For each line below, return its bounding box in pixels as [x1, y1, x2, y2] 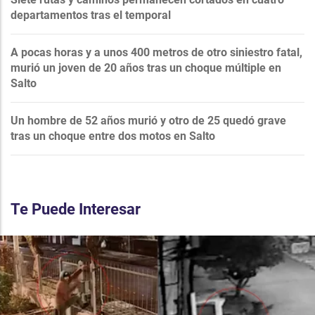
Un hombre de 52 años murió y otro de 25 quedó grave [11, 113, 286, 127]
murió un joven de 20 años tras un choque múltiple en [11, 60, 281, 75]
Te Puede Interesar [11, 200, 141, 218]
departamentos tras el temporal [11, 8, 171, 22]
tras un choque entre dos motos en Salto [11, 129, 215, 143]
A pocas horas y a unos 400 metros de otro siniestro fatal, [11, 45, 302, 59]
